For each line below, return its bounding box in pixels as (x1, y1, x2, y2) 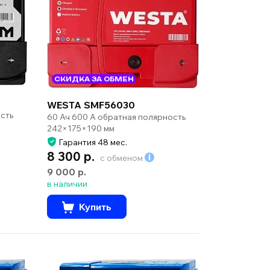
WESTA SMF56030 (46, 99, 135, 111)
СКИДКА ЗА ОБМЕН (54, 75, 134, 83)
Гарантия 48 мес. (56, 137, 127, 148)
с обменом (99, 152, 145, 164)
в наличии (46, 178, 87, 190)
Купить (78, 201, 111, 213)
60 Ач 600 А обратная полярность (46, 111, 186, 123)
